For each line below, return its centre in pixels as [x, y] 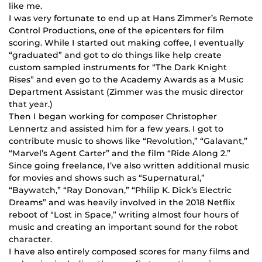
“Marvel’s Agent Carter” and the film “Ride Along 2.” [120, 154]
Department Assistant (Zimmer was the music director [126, 92]
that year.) [31, 104]
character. [30, 239]
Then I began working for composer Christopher [113, 117]
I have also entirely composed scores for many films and [129, 252]
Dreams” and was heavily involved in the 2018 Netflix [122, 203]
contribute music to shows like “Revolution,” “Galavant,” [128, 141]
